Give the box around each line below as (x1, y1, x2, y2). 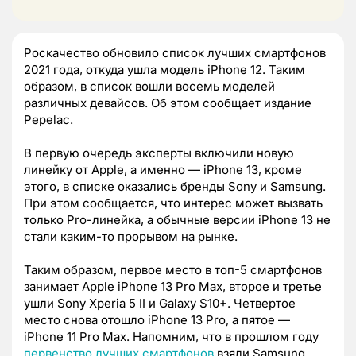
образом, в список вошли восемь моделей (24, 78, 275, 94)
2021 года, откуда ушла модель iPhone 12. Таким (24, 61, 305, 77)
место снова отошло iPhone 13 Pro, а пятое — (24, 311, 290, 327)
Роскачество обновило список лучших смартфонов (24, 44, 326, 60)
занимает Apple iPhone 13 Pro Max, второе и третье (24, 278, 322, 294)
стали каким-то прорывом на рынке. (24, 228, 238, 244)
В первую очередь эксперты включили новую (24, 145, 294, 161)
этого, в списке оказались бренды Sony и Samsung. (24, 178, 326, 194)
